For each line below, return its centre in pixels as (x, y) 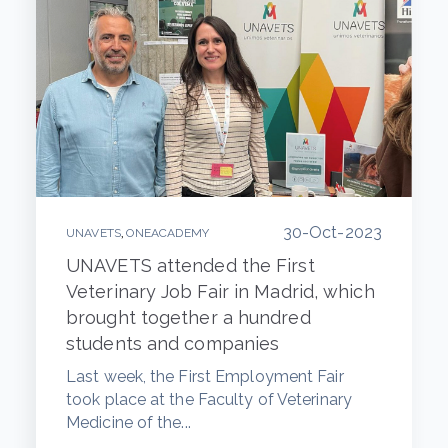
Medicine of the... (128, 422)
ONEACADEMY (168, 232)
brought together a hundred (188, 317)
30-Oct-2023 (332, 232)
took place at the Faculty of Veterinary (209, 399)
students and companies (173, 343)
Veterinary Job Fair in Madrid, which (220, 291)
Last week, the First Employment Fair (205, 376)
